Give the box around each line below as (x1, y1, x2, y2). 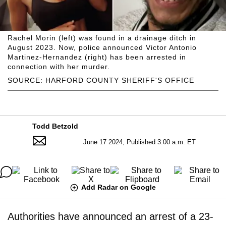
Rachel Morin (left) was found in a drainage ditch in (8, 33, 196, 42)
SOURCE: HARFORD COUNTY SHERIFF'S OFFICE (8, 76, 194, 84)
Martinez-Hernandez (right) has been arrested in (8, 52, 186, 61)
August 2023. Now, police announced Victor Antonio (8, 43, 197, 51)
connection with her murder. (8, 62, 110, 71)
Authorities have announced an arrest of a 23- (8, 210, 213, 222)
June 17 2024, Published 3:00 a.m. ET (83, 138, 196, 146)
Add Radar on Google (81, 183, 156, 191)
